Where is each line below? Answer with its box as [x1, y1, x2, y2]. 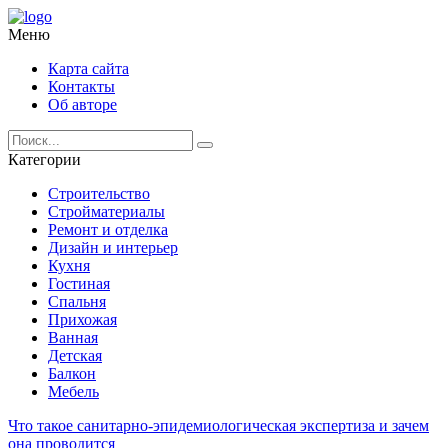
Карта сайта [48, 60, 129, 77]
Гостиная [48, 275, 110, 292]
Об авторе [48, 96, 117, 113]
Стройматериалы [48, 203, 165, 220]
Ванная [48, 329, 98, 346]
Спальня [48, 293, 106, 310]
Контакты [48, 78, 115, 95]
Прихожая [48, 311, 117, 328]
